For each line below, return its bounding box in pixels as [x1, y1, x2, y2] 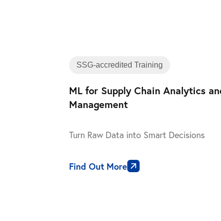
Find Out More [69, 160, 127, 172]
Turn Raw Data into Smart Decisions [69, 129, 205, 141]
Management [69, 98, 128, 111]
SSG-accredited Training [76, 61, 163, 69]
